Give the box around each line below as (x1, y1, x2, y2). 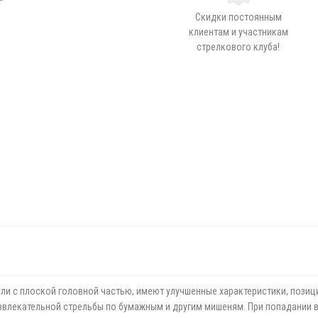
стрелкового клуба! (197, 41, 280, 53)
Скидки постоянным (194, 11, 282, 23)
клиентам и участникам (188, 26, 288, 38)
